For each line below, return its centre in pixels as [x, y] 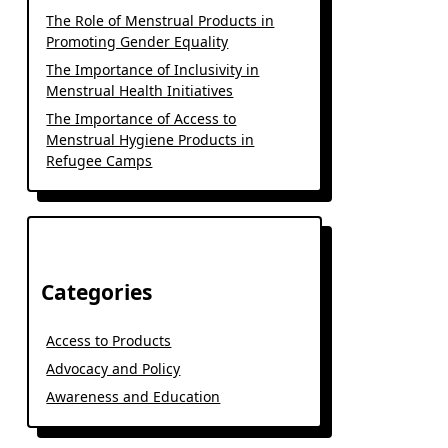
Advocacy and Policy [113, 368]
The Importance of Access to [141, 118]
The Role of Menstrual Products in [160, 20]
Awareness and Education [133, 396]
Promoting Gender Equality [137, 41]
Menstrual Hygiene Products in [150, 139]
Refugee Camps [99, 160]
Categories [97, 292]
